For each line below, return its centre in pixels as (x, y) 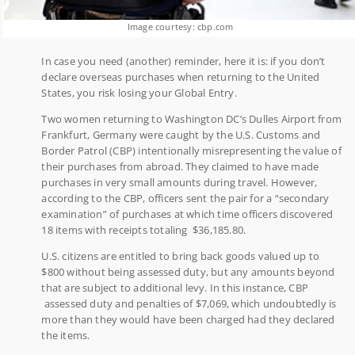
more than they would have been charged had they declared (188, 319)
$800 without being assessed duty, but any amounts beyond (188, 271)
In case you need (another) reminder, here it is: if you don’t (183, 61)
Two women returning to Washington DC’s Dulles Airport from (191, 118)
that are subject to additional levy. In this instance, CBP (175, 287)
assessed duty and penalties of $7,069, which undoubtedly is (189, 303)
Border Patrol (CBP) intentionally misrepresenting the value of (191, 150)
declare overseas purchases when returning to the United (181, 76)
